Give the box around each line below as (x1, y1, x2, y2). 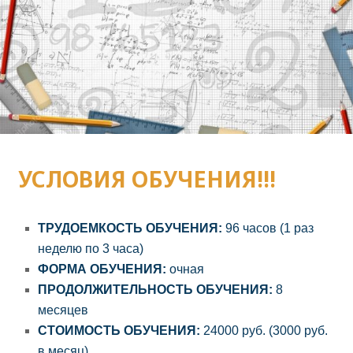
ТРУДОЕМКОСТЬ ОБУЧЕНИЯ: (38, 221, 226, 235)
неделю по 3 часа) (38, 241, 144, 255)
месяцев (38, 303, 89, 317)
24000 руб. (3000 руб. (200, 323, 329, 337)
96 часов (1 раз (225, 221, 314, 235)
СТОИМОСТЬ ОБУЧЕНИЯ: (38, 323, 201, 337)
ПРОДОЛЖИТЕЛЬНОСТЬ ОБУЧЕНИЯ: (38, 282, 273, 296)
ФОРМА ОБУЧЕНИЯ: (38, 262, 167, 276)
